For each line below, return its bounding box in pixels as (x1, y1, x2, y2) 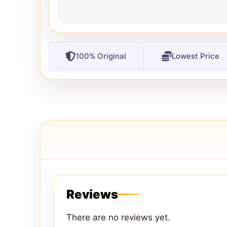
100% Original (75, 51, 127, 61)
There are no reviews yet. (66, 212, 170, 222)
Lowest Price (171, 51, 219, 61)
